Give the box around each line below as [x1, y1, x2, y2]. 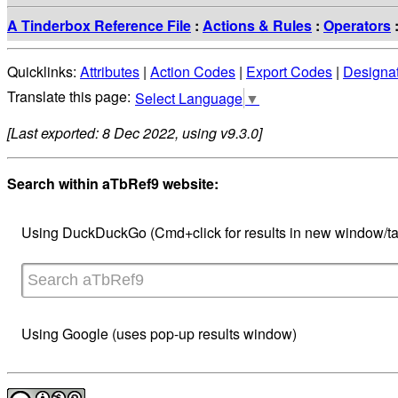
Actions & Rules [203, 14, 312, 36]
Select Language [135, 88, 243, 109]
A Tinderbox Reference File [7, 14, 191, 36]
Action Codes [150, 61, 235, 83]
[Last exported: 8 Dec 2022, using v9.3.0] [7, 123, 262, 144]
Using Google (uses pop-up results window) [21, 323, 297, 345]
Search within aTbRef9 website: [7, 173, 219, 195]
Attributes [80, 61, 139, 83]
